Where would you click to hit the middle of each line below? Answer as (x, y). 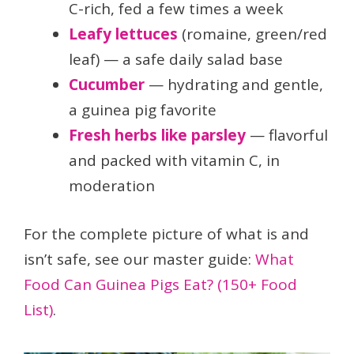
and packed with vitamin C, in (174, 161)
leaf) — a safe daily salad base (176, 60)
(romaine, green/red (252, 34)
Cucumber (107, 85)
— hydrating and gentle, (234, 85)
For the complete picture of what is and (166, 233)
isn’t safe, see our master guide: (139, 259)
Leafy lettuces (123, 34)
